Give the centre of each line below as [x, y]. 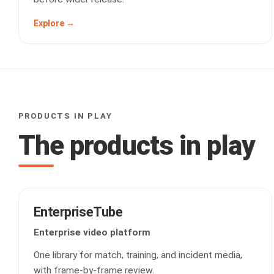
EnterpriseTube [78, 212]
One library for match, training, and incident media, [138, 255]
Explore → [54, 23]
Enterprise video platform [92, 232]
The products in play [136, 146]
